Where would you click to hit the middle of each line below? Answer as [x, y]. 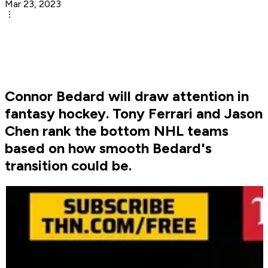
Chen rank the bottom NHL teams [117, 131]
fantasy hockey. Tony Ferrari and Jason [134, 114]
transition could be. [68, 166]
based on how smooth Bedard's [108, 148]
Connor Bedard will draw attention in [127, 96]
